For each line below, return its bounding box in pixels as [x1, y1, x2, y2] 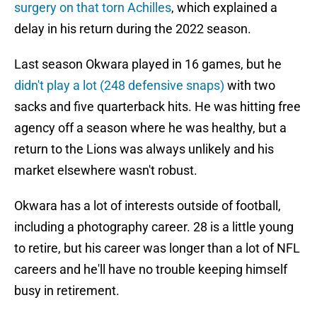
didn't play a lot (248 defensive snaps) [14, 78, 224, 93]
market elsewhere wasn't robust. [14, 163, 197, 178]
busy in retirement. [14, 283, 120, 299]
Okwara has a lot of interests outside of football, [14, 198, 281, 214]
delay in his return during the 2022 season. [14, 21, 251, 37]
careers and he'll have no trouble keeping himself [14, 262, 287, 277]
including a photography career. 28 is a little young [14, 219, 294, 235]
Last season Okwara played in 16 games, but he [14, 57, 282, 72]
